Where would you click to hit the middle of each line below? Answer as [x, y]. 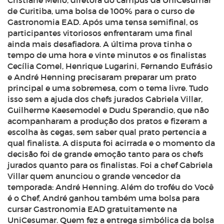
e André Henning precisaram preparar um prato [102, 77]
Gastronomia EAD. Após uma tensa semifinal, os [103, 22]
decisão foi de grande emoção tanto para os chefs [105, 154]
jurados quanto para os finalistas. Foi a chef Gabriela [110, 165]
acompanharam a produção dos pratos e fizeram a [107, 121]
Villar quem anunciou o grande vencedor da [94, 176]
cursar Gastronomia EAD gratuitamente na [92, 209]
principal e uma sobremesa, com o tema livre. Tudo [108, 88]
